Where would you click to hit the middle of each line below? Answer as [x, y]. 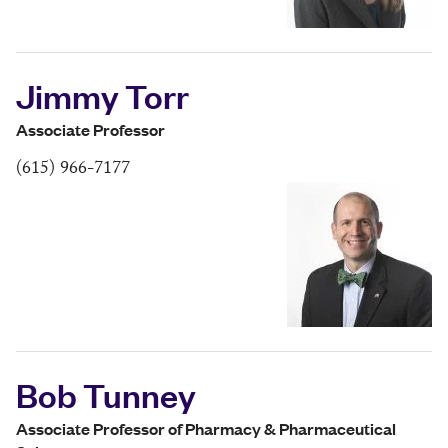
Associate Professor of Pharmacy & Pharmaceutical [206, 429]
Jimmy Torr [102, 95]
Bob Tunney [106, 394]
